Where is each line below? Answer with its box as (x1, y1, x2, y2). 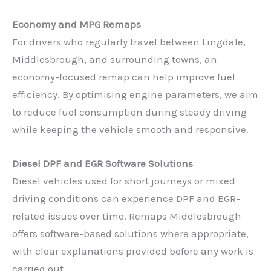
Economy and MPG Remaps (12, 18, 141, 31)
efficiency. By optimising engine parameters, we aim (12, 88, 258, 101)
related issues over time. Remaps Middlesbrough (12, 210, 241, 223)
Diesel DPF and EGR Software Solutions (12, 157, 193, 170)
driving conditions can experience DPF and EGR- (12, 192, 240, 205)
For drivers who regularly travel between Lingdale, (12, 36, 246, 48)
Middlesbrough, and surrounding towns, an (12, 53, 217, 66)
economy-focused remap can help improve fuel (12, 71, 235, 83)
